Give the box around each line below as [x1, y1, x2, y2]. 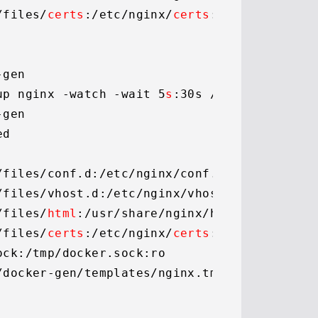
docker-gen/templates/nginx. [3, 266, 203, 280]
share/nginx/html [121, 207, 240, 220]
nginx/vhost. [143, 187, 232, 200]
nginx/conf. [136, 167, 218, 180]
